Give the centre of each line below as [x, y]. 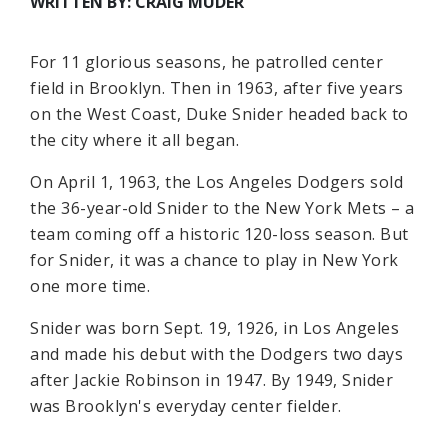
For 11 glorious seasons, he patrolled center [206, 62]
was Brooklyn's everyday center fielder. [186, 406]
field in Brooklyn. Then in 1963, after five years [217, 88]
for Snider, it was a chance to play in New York [214, 260]
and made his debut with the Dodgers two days [216, 354]
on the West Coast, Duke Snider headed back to [219, 114]
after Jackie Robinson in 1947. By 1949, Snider [211, 380]
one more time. [90, 286]
